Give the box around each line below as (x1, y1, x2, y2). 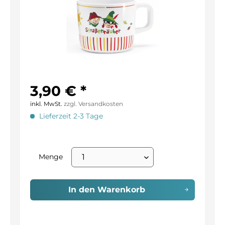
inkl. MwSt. (30, 100, 64, 107)
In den (68, 185, 95, 194)
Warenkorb (97, 185, 145, 194)
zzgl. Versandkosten (64, 100, 123, 107)
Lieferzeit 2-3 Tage (37, 111, 103, 121)
